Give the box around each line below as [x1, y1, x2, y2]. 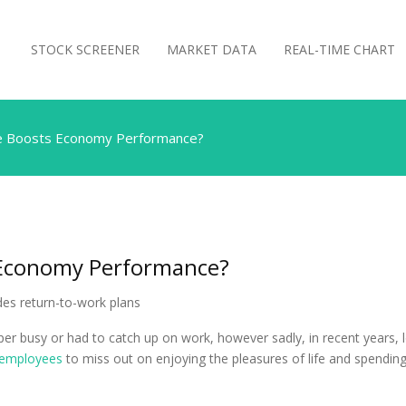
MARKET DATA [167, 41, 256, 58]
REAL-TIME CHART [284, 41, 395, 58]
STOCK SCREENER [31, 41, 140, 58]
